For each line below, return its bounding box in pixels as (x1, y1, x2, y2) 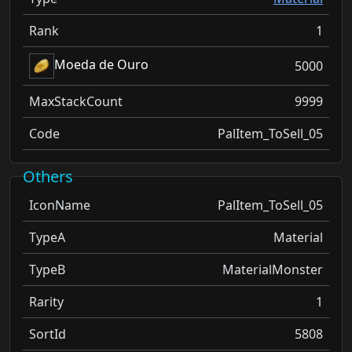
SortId (29, 325, 66, 343)
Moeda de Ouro (54, 56, 148, 74)
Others (23, 166, 73, 187)
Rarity (29, 293, 64, 310)
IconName (29, 196, 90, 214)
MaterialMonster (222, 261, 323, 278)
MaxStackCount (29, 93, 123, 110)
